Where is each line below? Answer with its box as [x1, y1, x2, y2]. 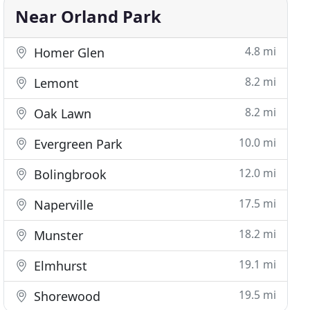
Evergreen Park [30, 136, 123, 152]
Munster [30, 227, 84, 244]
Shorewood [30, 288, 101, 304]
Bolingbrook [30, 166, 107, 183]
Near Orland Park [15, 5, 162, 28]
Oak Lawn [30, 105, 92, 122]
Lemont [30, 75, 80, 91]
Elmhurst [30, 257, 88, 274]
